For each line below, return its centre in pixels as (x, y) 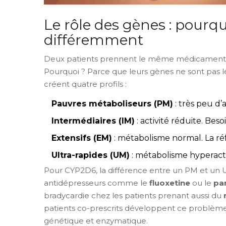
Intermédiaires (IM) (93, 121)
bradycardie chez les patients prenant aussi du (134, 196)
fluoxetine (170, 183)
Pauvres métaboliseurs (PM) (112, 104)
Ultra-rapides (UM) (91, 155)
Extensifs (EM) (82, 138)
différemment (94, 40)
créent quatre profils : (85, 84)
